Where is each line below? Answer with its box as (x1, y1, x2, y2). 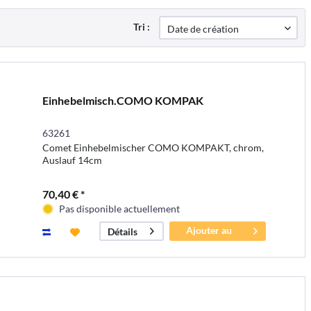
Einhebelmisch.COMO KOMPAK (42, 93, 203, 107)
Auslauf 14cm (42, 153, 102, 166)
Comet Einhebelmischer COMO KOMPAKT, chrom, (42, 141, 264, 153)
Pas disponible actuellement (58, 202, 180, 215)
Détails (107, 225, 137, 237)
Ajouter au (186, 224, 233, 236)
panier (195, 238, 224, 251)
